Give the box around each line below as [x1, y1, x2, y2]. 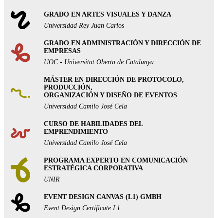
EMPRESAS [44, 47, 81, 54]
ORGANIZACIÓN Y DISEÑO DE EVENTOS [44, 91, 177, 99]
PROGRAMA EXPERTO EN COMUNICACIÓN [44, 156, 188, 164]
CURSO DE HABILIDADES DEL [44, 120, 143, 127]
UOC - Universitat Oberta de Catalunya [44, 58, 154, 66]
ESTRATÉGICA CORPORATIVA [44, 164, 143, 172]
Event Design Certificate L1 [44, 204, 120, 212]
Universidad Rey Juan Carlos [44, 21, 124, 29]
